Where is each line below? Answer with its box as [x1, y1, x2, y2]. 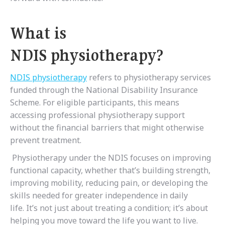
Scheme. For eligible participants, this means [10, 97, 179, 108]
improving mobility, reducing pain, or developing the [10, 177, 208, 189]
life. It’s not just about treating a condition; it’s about [10, 202, 208, 214]
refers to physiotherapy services [87, 72, 211, 83]
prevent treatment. [10, 135, 81, 146]
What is [10, 23, 66, 44]
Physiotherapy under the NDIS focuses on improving [12, 152, 211, 164]
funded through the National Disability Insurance [10, 84, 198, 96]
